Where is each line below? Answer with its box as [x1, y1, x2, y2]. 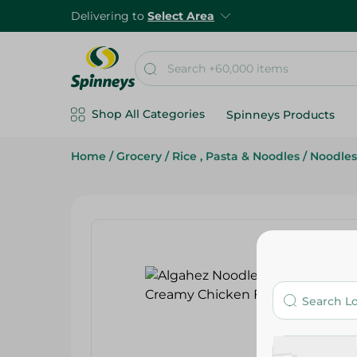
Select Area [147, 9, 214, 23]
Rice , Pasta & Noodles [172, 149, 300, 163]
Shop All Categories [92, 107, 205, 121]
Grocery [116, 149, 162, 163]
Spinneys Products [226, 108, 335, 122]
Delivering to [71, 9, 147, 23]
